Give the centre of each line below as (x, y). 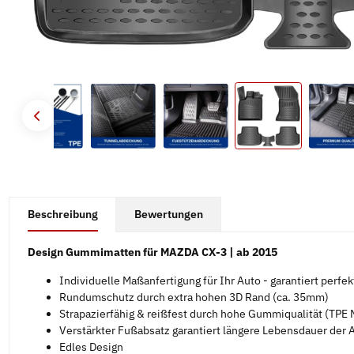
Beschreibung (62, 214)
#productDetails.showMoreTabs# (92, 203)
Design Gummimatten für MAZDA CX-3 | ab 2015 (152, 252)
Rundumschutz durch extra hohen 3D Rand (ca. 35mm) (194, 298)
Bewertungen (168, 214)
